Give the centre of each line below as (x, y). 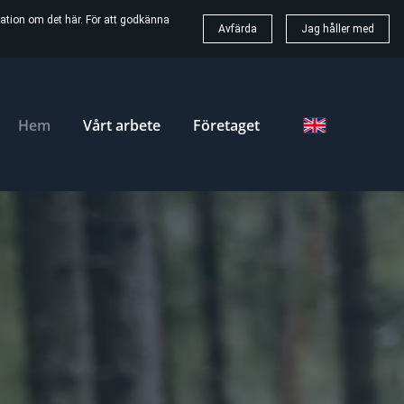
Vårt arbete (122, 125)
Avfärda (238, 29)
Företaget (226, 125)
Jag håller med (338, 29)
